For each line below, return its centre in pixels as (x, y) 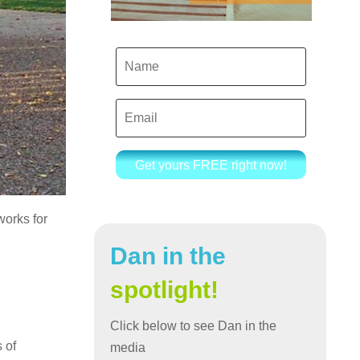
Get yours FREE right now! (211, 165)
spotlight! (165, 290)
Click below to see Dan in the (194, 326)
